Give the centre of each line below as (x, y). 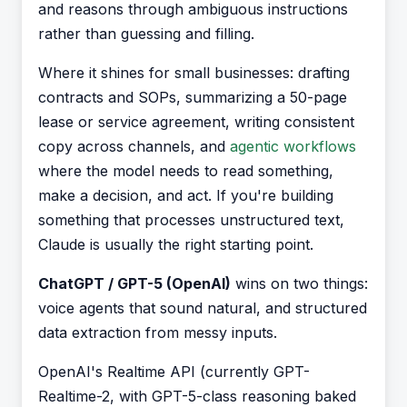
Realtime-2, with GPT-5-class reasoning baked (197, 396)
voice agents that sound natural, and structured (203, 308)
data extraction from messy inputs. (158, 333)
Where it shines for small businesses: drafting (194, 73)
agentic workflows (293, 146)
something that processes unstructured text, (191, 220)
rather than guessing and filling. (146, 34)
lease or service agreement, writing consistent (196, 122)
